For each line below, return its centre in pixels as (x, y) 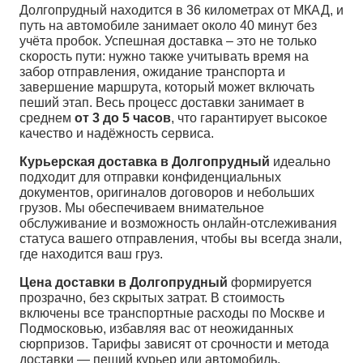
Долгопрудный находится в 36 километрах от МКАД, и (181, 11)
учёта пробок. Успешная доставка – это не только (168, 41)
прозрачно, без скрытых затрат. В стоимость (152, 298)
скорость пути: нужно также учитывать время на (164, 57)
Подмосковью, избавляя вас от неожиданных (156, 329)
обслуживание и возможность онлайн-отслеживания (178, 224)
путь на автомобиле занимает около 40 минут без (168, 26)
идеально (300, 162)
